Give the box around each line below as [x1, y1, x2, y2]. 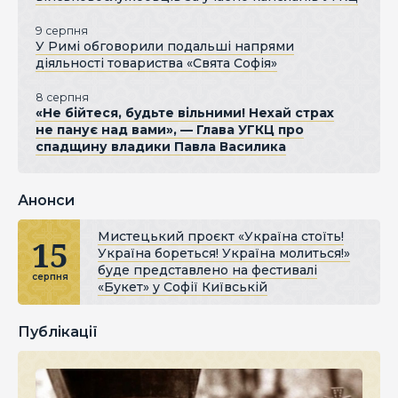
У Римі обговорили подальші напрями [36, 37, 294, 54]
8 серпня [36, 90, 89, 104]
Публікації [18, 322, 98, 340]
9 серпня [36, 23, 88, 37]
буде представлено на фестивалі [98, 261, 317, 278]
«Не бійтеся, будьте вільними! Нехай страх [36, 104, 334, 121]
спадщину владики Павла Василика [36, 138, 286, 155]
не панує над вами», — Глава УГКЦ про [36, 121, 304, 138]
